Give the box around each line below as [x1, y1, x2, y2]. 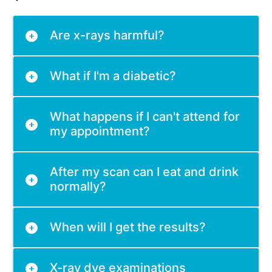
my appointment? [50, 124, 150, 138]
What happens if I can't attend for [50, 109, 240, 124]
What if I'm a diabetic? [50, 69, 176, 83]
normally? [50, 179, 106, 194]
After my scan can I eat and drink [50, 165, 239, 179]
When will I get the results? [50, 220, 206, 234]
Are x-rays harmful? [50, 28, 165, 42]
